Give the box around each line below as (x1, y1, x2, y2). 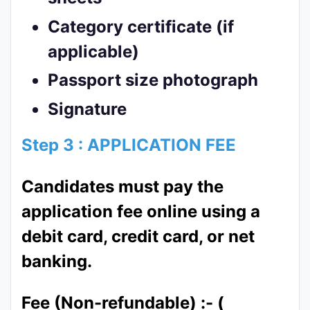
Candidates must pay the (21, 176, 224, 197)
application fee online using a (21, 201, 260, 221)
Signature (48, 98, 127, 119)
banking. (21, 250, 92, 271)
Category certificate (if (48, 16, 235, 37)
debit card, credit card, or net (21, 226, 255, 246)
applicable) (48, 41, 140, 62)
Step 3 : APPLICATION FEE (21, 134, 236, 155)
